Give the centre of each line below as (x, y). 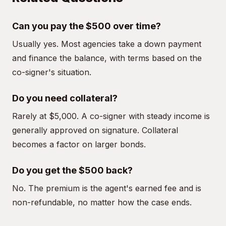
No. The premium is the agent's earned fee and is (107, 188)
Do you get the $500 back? (72, 170)
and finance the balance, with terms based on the (107, 58)
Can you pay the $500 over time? (87, 26)
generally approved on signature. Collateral (95, 130)
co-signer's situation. (52, 72)
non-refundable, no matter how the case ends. (102, 202)
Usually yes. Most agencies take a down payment (107, 44)
